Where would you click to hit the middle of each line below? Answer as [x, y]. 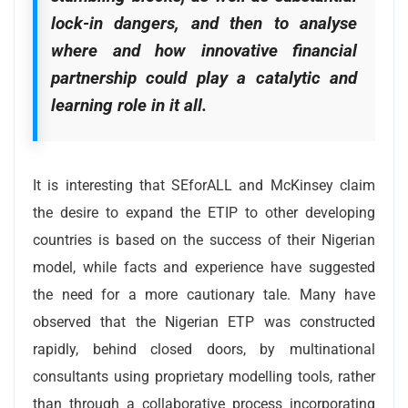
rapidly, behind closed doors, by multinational [204, 349]
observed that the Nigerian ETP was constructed [204, 321]
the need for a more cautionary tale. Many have [204, 294]
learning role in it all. [129, 105]
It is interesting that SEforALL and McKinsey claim [204, 185]
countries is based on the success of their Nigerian [204, 240]
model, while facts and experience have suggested [204, 267]
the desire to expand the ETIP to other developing [204, 212]
